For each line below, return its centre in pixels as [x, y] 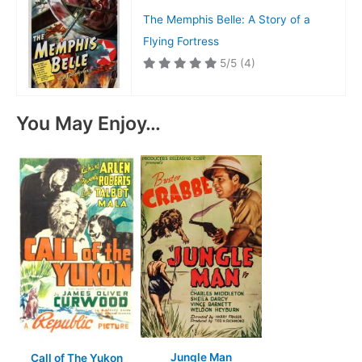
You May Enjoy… [88, 124]
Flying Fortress [181, 41]
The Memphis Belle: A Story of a [226, 19]
